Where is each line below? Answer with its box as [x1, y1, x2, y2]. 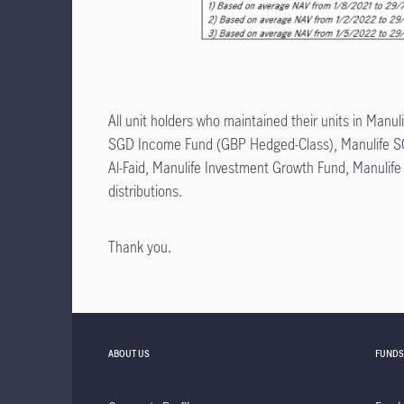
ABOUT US [108, 346, 150, 360]
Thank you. [108, 236, 171, 257]
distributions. [108, 180, 182, 201]
